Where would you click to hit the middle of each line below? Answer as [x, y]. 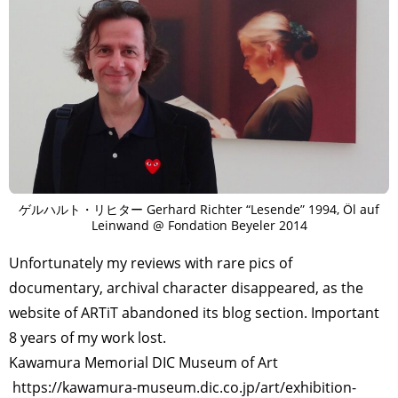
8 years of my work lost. [88, 337]
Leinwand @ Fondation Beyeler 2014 [199, 225]
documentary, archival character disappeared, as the [186, 287]
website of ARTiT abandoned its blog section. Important [194, 312]
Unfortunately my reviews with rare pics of [151, 263]
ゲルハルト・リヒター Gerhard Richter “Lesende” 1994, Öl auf [199, 209]
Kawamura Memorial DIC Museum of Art [143, 362]
